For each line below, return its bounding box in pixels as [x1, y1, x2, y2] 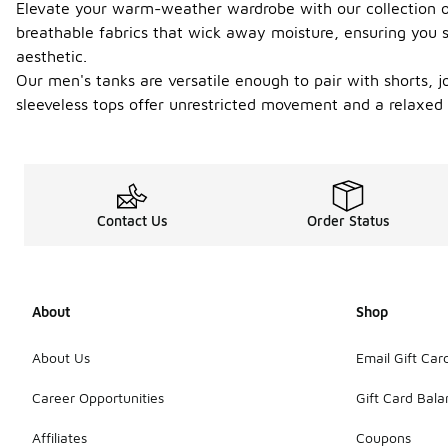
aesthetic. [16, 47, 87, 65]
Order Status [306, 212, 390, 229]
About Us [32, 348, 90, 366]
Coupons [356, 428, 411, 446]
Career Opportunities [32, 388, 164, 406]
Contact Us [96, 212, 168, 229]
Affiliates [32, 428, 87, 446]
